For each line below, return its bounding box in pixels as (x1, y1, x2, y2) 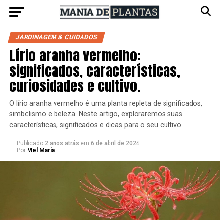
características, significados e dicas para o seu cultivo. (9, 121, 183, 129)
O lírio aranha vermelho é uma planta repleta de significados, (9, 99, 202, 108)
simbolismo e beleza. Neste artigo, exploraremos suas (9, 110, 182, 118)
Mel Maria (27, 147, 55, 154)
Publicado (16, 140, 43, 147)
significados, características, (9, 60, 180, 81)
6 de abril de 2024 (90, 140, 139, 147)
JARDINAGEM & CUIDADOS (14, 33, 98, 41)
